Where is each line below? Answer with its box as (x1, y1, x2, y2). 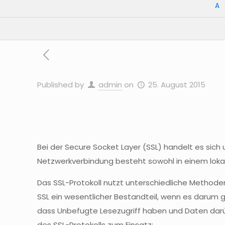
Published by (37, 79, 84, 90)
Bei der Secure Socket (37, 142, 122, 152)
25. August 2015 (148, 79, 206, 90)
